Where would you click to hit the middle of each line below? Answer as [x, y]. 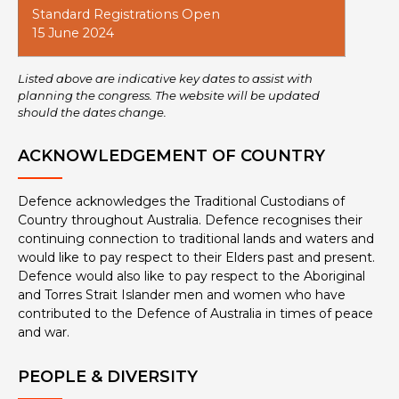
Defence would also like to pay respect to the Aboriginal [191, 277]
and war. [44, 333]
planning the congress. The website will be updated [169, 96]
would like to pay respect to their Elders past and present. [196, 258]
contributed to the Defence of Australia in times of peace [195, 314]
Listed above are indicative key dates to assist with [165, 79]
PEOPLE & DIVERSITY [108, 377]
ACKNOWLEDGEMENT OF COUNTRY [171, 156]
